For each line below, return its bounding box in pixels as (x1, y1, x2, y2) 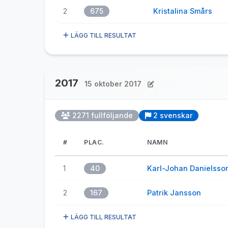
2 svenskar (153, 111, 192, 120)
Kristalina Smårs (153, 7, 212, 15)
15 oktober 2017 (84, 79, 141, 88)
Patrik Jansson (147, 188, 201, 197)
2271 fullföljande (72, 111, 133, 120)
